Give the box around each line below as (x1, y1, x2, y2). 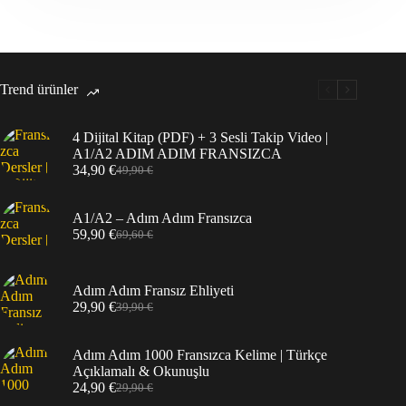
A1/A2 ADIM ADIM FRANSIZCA (72, 146, 282, 162)
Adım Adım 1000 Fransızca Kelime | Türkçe (72, 347, 327, 363)
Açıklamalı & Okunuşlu (72, 363, 209, 380)
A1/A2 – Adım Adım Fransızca (72, 210, 252, 227)
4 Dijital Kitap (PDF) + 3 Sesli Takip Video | (72, 130, 328, 146)
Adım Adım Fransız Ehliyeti (72, 283, 234, 299)
